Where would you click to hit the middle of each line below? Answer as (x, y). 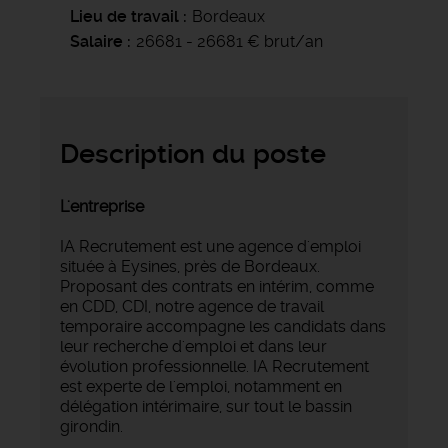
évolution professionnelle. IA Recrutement (214, 366)
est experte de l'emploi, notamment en (201, 386)
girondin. (91, 426)
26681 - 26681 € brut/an (229, 41)
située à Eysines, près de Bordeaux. (190, 266)
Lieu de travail (124, 16)
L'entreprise (102, 206)
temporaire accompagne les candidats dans (223, 326)
